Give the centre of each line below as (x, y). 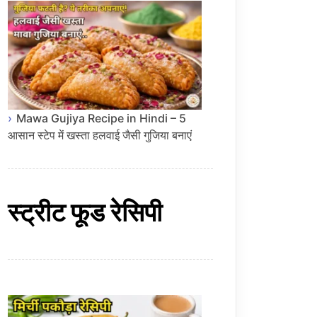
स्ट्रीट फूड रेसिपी (85, 212)
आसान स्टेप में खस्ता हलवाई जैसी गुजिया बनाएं (100, 136)
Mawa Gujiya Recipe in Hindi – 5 (101, 119)
